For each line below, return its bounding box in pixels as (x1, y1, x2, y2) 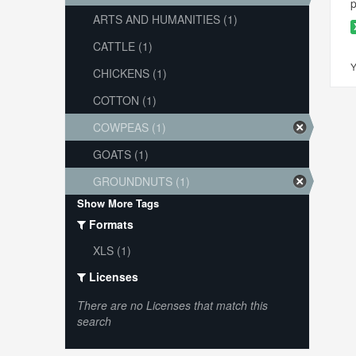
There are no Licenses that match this (76, 297, 268, 313)
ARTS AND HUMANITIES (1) (92, 11, 238, 27)
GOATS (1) (92, 146, 149, 162)
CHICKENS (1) (92, 65, 167, 81)
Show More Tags (76, 195, 159, 211)
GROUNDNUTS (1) (92, 173, 190, 189)
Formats (85, 216, 133, 232)
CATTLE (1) (92, 38, 153, 54)
